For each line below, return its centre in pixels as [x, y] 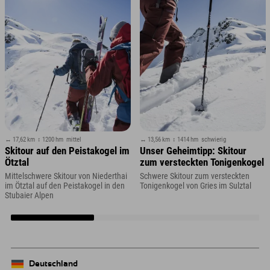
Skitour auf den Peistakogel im [67, 151]
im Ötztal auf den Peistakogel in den [64, 185]
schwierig [213, 139]
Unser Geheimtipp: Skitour [193, 151]
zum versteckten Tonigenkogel [202, 163]
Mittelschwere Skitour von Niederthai [66, 176]
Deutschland [52, 264]
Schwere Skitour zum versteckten [194, 176]
